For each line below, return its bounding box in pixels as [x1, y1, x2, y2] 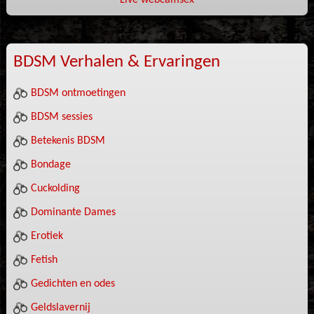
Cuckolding [30, 183, 80, 194]
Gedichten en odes [30, 278, 115, 289]
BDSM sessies [30, 111, 93, 123]
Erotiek [30, 231, 63, 242]
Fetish [30, 254, 57, 266]
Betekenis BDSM [30, 135, 105, 146]
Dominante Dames [30, 207, 116, 218]
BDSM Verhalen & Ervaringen [13, 53, 220, 71]
